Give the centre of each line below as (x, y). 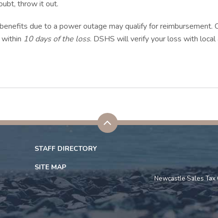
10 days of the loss (57, 39)
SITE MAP (50, 167)
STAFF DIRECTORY (66, 149)
